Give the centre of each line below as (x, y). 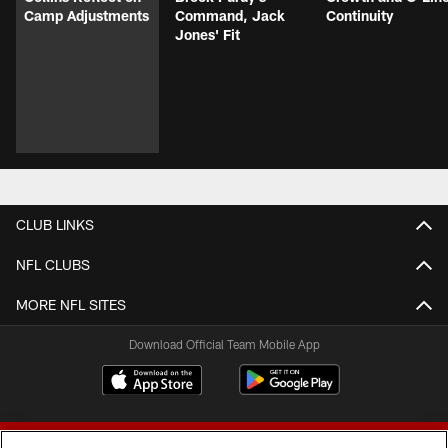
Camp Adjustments (86, 16)
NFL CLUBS (53, 265)
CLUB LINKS (55, 225)
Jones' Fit (207, 35)
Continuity (359, 16)
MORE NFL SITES (71, 305)
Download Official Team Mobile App (224, 344)
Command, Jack (230, 16)
